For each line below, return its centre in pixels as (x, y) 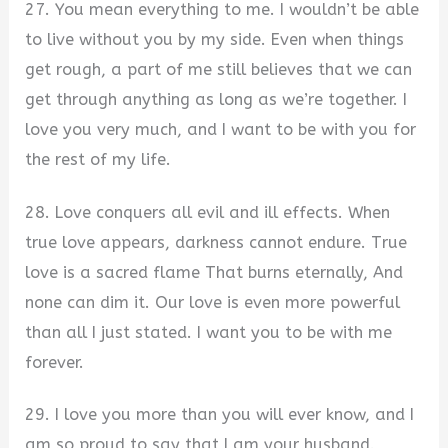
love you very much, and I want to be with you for (221, 129)
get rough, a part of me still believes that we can (219, 69)
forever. (55, 362)
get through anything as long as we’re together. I (216, 99)
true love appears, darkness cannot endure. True (216, 242)
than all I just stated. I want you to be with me (209, 332)
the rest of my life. (98, 159)
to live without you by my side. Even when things (215, 39)
